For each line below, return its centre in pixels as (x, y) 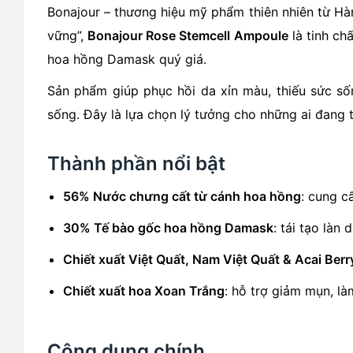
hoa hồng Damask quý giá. (127, 59)
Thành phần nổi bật (136, 163)
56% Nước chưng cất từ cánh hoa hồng (182, 196)
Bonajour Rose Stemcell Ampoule (188, 35)
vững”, (68, 35)
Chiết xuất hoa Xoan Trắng (144, 291)
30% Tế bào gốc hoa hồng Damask (168, 228)
